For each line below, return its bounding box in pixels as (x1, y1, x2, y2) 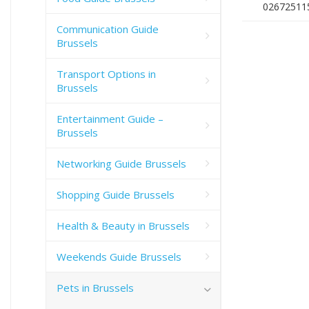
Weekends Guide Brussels (57, 249, 181, 263)
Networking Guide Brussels (57, 156, 186, 170)
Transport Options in (57, 66, 156, 81)
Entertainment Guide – (57, 111, 163, 126)
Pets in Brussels (57, 280, 134, 295)
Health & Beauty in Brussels (57, 218, 190, 232)
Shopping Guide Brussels (57, 187, 175, 201)
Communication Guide (57, 21, 159, 36)
